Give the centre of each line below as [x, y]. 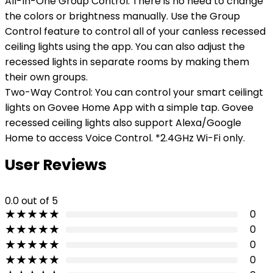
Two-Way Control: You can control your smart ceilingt [134, 92]
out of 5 [40, 201]
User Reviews [56, 165]
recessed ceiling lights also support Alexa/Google [123, 123]
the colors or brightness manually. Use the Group [122, 16]
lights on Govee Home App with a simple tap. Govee [129, 108]
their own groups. [46, 77]
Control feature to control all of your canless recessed [135, 31]
